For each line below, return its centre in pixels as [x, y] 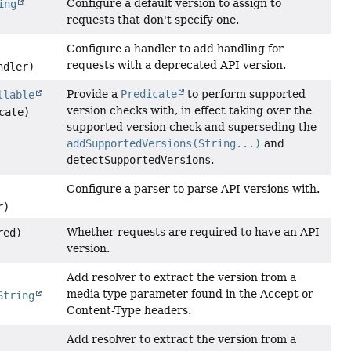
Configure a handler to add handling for [175, 48]
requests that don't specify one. [152, 19]
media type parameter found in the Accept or [190, 293]
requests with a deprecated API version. [176, 65]
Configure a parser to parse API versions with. [193, 188]
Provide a [93, 94]
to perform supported [244, 94]
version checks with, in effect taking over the [189, 110]
